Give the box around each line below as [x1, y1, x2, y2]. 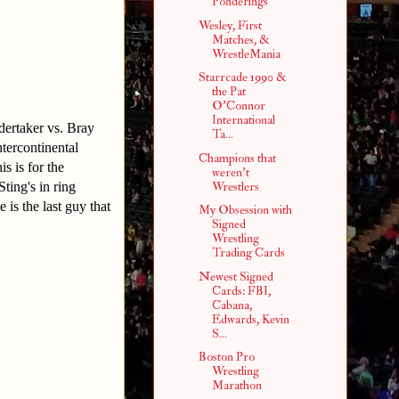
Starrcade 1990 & [198, 69, 287, 85]
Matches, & [211, 31, 270, 47]
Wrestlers [211, 178, 259, 194]
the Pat [211, 84, 246, 100]
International [211, 112, 275, 128]
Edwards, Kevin [211, 311, 289, 327]
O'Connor [211, 98, 265, 114]
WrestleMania [211, 45, 281, 61]
